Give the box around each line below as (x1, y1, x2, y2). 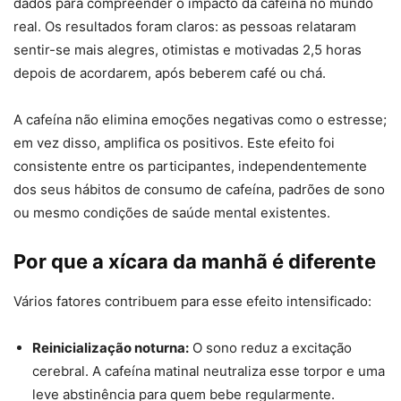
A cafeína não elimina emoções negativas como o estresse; (13, 111, 387, 129)
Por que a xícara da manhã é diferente (13, 250, 376, 274)
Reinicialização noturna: (32, 339, 189, 357)
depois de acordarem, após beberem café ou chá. (13, 64, 326, 82)
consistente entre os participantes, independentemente (13, 158, 367, 175)
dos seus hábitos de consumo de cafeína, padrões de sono (13, 181, 385, 199)
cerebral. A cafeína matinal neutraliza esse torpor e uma (32, 363, 385, 380)
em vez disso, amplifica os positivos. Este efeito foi (13, 134, 335, 152)
